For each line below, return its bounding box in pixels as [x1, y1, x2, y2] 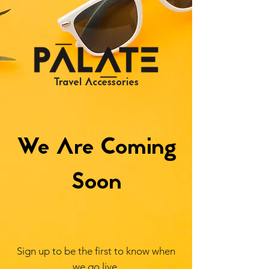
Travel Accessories [53, 75, 139, 91]
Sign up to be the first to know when [17, 245, 175, 257]
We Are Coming [16, 131, 177, 166]
